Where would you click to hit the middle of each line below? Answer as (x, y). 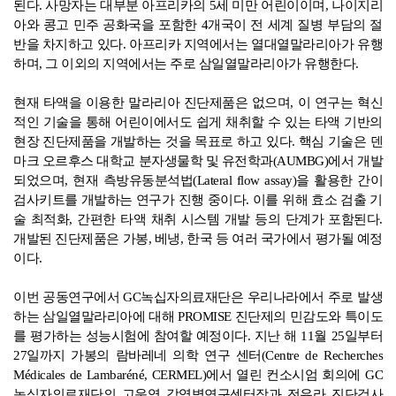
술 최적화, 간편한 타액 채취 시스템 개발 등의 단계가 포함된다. (198, 219)
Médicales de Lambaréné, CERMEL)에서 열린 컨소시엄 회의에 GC (198, 374)
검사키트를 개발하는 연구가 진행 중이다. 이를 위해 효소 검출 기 (198, 199)
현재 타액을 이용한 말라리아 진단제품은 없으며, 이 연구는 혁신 (198, 102)
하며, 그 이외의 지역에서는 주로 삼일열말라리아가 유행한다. (186, 63)
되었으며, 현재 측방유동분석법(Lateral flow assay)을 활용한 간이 (198, 180)
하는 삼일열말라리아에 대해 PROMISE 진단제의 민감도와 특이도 (198, 316)
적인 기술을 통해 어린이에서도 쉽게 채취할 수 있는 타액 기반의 (198, 122)
